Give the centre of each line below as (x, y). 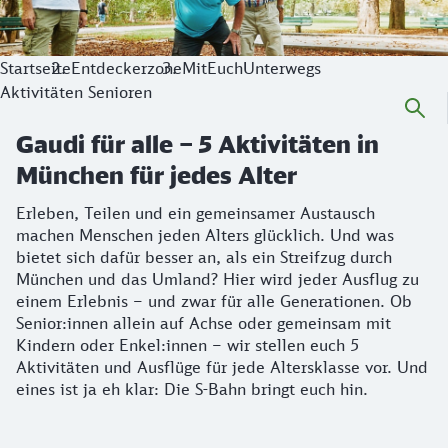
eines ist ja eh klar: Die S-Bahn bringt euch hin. (192, 389)
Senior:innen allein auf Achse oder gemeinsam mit (203, 323)
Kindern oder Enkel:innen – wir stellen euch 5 (188, 345)
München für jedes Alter (156, 174)
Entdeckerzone (126, 68)
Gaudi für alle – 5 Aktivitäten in (197, 143)
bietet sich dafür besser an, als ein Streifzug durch (204, 257)
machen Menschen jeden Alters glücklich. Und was (205, 235)
